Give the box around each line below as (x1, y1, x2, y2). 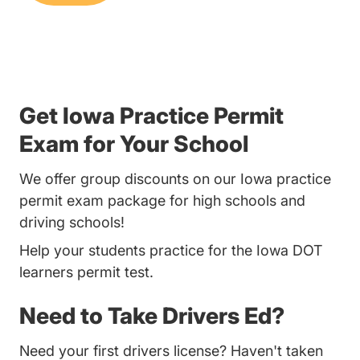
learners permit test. (19, 264, 153, 281)
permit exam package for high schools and (19, 192, 305, 210)
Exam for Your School (19, 130, 248, 158)
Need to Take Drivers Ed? (19, 302, 284, 330)
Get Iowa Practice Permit (19, 102, 284, 130)
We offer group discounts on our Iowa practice (19, 170, 331, 188)
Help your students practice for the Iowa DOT (19, 242, 322, 260)
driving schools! (19, 214, 125, 231)
